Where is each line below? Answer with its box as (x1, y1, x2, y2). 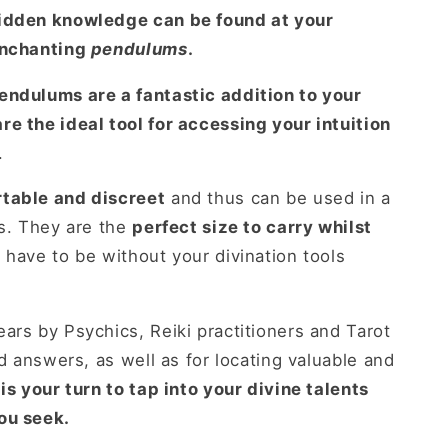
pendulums (90, 38, 188, 59)
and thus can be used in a (165, 188, 391, 209)
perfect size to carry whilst (132, 217, 372, 238)
